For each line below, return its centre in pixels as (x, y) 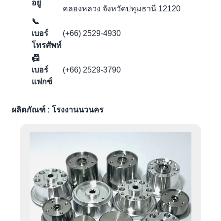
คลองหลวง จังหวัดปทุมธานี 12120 (122, 9)
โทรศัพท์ (47, 45)
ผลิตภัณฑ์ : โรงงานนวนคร (58, 110)
